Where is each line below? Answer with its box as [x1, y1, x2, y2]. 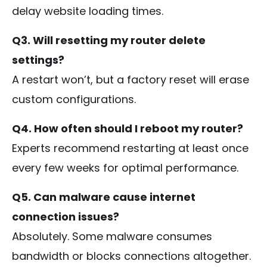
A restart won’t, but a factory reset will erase [12, 72, 249, 87]
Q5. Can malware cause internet [12, 189, 195, 204]
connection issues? [12, 209, 119, 224]
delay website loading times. [12, 3, 163, 18]
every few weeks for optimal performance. [12, 160, 238, 175]
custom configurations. [12, 91, 136, 107]
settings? [12, 52, 64, 67]
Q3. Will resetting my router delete [12, 32, 206, 48]
